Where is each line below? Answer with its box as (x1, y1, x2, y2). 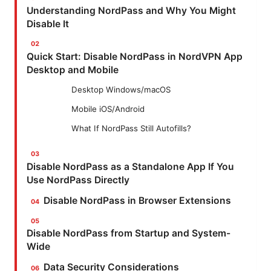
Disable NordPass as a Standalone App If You (27, 160, 234, 172)
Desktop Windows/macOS (71, 84, 171, 94)
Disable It (27, 18, 69, 30)
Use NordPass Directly (27, 174, 129, 186)
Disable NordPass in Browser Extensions (44, 194, 232, 206)
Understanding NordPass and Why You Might (27, 4, 236, 16)
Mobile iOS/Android (71, 103, 145, 114)
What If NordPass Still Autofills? (71, 123, 191, 133)
